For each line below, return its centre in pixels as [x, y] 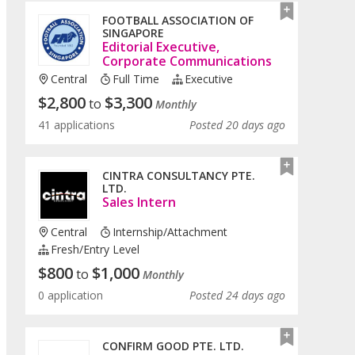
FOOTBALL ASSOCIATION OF [178, 21]
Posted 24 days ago [237, 296]
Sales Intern [139, 202]
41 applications [76, 125]
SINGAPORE [133, 33]
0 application [71, 296]
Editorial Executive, [161, 47]
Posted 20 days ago [237, 125]
